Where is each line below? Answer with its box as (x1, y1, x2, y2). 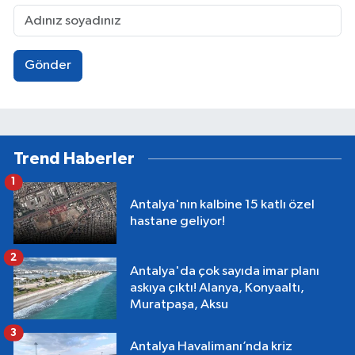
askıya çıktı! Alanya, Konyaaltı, (130, 281, 304, 296)
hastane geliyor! (130, 214, 225, 228)
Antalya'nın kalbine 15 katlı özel (130, 197, 315, 212)
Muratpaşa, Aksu (130, 298, 228, 312)
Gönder (24, 59, 71, 73)
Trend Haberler (13, 150, 135, 167)
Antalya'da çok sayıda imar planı (130, 265, 319, 279)
